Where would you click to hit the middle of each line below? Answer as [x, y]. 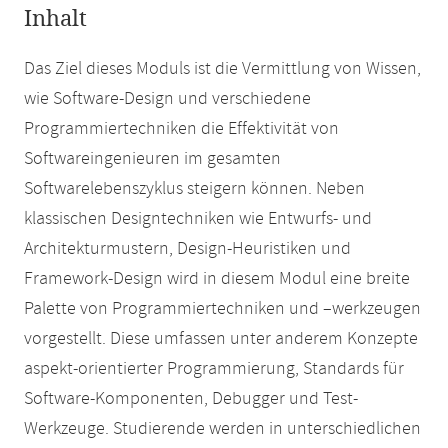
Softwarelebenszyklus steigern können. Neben [194, 189]
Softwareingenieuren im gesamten [152, 159]
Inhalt [55, 19]
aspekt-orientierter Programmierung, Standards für [214, 369]
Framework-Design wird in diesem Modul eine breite [217, 279]
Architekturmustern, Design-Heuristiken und [187, 249]
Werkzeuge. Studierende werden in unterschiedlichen [222, 429]
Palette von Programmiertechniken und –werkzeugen [222, 309]
